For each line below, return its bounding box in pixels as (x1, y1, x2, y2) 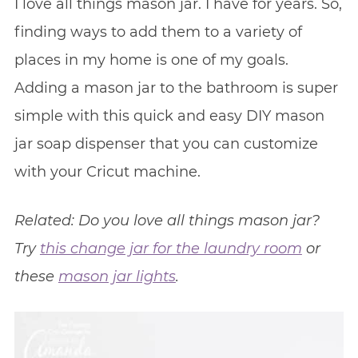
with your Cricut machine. (14, 162, 201, 181)
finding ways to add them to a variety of (14, 22, 302, 41)
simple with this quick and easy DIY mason (14, 106, 324, 125)
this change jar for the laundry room (39, 239, 302, 257)
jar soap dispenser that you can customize (14, 134, 318, 153)
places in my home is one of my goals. (14, 50, 288, 69)
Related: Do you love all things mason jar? (14, 211, 320, 229)
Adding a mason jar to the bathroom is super (14, 78, 338, 97)
